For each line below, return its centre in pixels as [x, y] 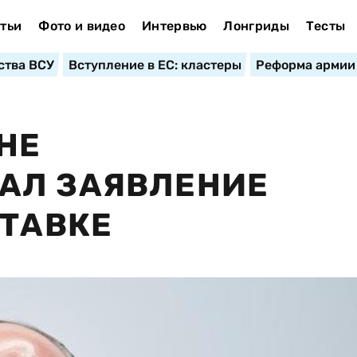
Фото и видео [82, 26]
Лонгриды [256, 26]
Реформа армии [305, 65]
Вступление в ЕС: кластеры [155, 65]
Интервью [174, 26]
